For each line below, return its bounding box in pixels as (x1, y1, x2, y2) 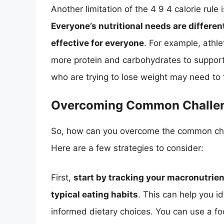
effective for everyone (51, 38, 144, 48)
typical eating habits (51, 189, 138, 200)
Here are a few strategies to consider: (51, 142, 203, 153)
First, (51, 172, 73, 183)
